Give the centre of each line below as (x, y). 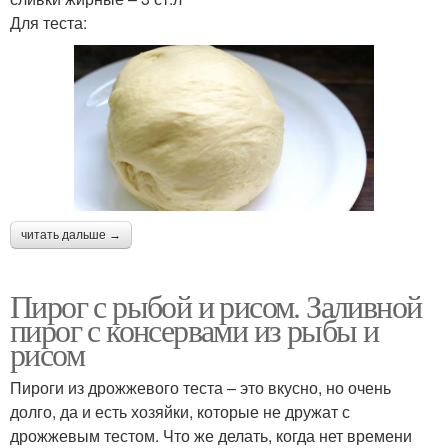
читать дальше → (71, 234)
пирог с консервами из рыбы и (194, 329)
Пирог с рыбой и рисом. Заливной (216, 305)
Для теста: (48, 22)
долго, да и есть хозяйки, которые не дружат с (180, 411)
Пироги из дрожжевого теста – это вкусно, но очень (200, 387)
